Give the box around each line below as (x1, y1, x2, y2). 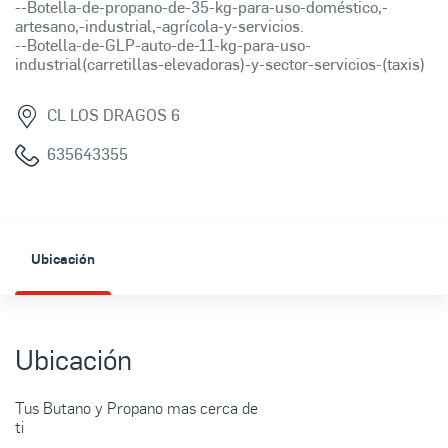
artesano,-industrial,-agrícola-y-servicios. (15, 14, 304, 38)
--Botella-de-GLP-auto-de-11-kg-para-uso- (15, 33, 311, 57)
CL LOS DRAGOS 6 (47, 103, 180, 127)
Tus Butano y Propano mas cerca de (15, 396, 258, 420)
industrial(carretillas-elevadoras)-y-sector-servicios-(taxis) (15, 52, 425, 76)
